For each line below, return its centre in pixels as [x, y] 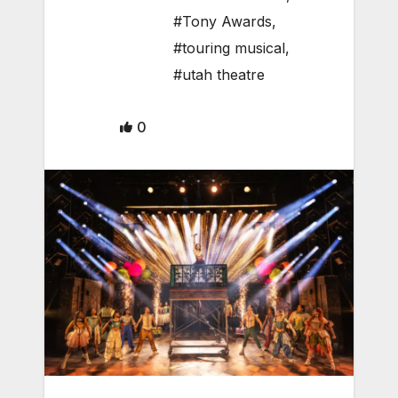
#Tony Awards [223, 22]
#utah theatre [219, 75]
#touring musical [229, 48]
